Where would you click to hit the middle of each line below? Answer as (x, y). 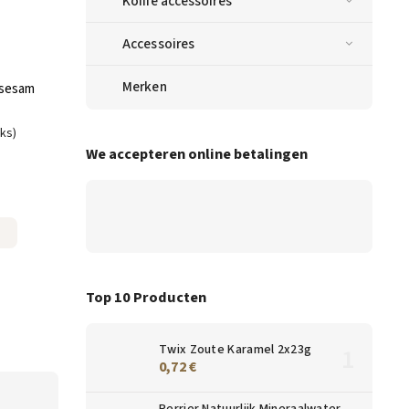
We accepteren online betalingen (197, 154)
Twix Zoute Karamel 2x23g (236, 349)
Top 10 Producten (146, 297)
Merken (145, 87)
